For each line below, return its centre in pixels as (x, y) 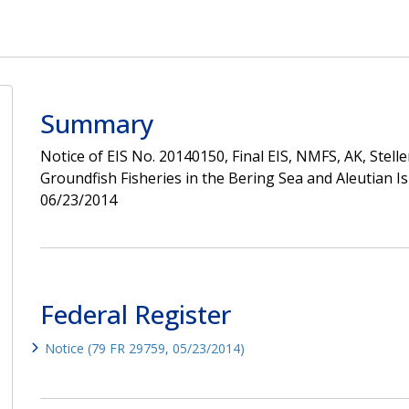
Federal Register (135, 314)
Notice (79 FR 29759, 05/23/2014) (144, 348)
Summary (97, 123)
